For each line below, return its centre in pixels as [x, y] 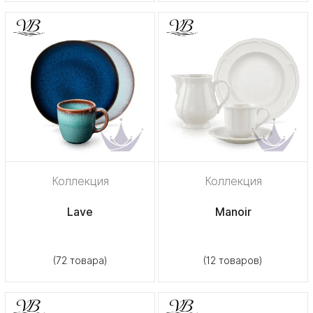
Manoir [233, 211]
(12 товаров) [233, 260]
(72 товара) [80, 260]
